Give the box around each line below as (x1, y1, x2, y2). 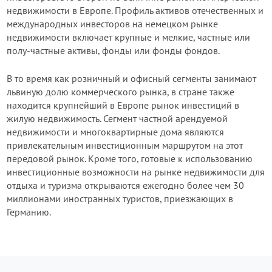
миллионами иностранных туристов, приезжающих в (7, 192, 233, 205)
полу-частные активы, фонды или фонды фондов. (7, 44, 220, 56)
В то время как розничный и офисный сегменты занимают (7, 72, 256, 84)
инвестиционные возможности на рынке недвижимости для (7, 166, 265, 178)
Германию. (7, 206, 51, 218)
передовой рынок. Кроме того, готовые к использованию (7, 152, 253, 165)
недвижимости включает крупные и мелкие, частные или (7, 31, 250, 43)
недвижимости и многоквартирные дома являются (7, 126, 224, 138)
